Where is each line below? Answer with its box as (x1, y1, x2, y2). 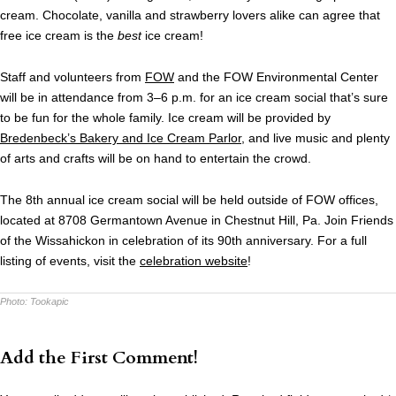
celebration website (140, 254, 247, 269)
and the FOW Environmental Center (174, 70, 378, 85)
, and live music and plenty (241, 131, 390, 146)
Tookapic (30, 296, 69, 308)
